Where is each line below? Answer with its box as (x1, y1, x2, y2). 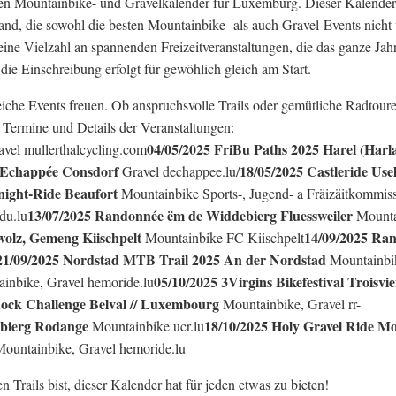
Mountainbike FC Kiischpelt (145, 228, 304, 247)
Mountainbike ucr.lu (92, 316, 204, 335)
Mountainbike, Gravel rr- (223, 294, 361, 313)
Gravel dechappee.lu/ (122, 162, 240, 180)
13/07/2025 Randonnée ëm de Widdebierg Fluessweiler (27, 205, 356, 225)
